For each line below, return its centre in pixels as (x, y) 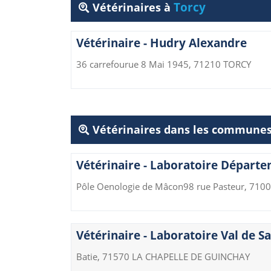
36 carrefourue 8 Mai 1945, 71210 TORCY (164, 64)
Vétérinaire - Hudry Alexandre (162, 43)
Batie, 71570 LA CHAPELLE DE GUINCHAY (163, 257)
